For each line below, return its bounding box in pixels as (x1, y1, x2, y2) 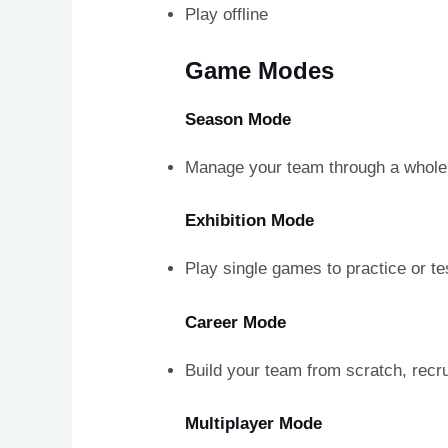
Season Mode (185, 109, 292, 129)
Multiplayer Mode (185, 414, 323, 434)
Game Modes (185, 56, 335, 84)
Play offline (185, 5, 269, 25)
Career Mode (185, 312, 287, 332)
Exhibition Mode (185, 211, 315, 231)
